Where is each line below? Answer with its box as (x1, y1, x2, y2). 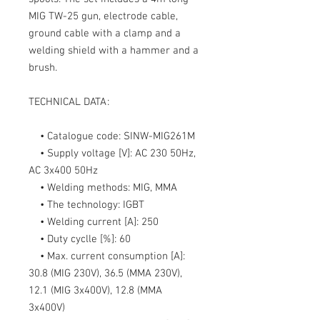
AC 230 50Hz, (135, 146, 196, 160)
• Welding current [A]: (29, 215, 141, 229)
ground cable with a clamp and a (29, 26, 181, 40)
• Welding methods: (29, 181, 133, 194)
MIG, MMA (133, 181, 177, 194)
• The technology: (29, 198, 123, 211)
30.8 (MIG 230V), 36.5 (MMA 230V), (29, 266, 182, 280)
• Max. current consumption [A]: (29, 249, 185, 263)
